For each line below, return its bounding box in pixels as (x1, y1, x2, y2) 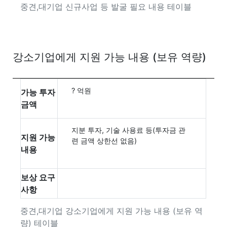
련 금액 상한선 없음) (71, 136, 137, 145)
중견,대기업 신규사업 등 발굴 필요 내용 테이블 (20, 1, 192, 12)
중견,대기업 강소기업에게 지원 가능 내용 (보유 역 (20, 205, 203, 216)
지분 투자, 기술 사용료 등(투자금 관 (71, 125, 186, 134)
